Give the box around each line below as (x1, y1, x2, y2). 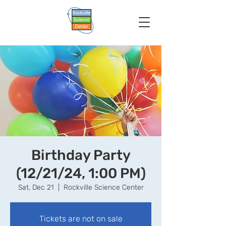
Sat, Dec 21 (18, 183, 54, 192)
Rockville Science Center (63, 183, 144, 192)
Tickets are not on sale (39, 214, 123, 223)
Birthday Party (31, 147, 131, 163)
